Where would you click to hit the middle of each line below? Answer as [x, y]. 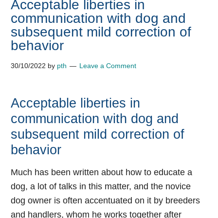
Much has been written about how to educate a [102, 172]
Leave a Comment [108, 66]
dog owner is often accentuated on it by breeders [106, 200]
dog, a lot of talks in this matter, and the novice [101, 186]
